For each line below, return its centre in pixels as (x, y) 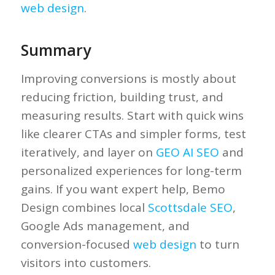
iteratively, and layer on (88, 153)
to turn (218, 245)
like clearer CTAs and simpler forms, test (133, 134)
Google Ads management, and (105, 226)
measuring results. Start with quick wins (132, 116)
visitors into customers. (86, 263)
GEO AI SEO (187, 153)
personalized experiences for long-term (131, 171)
